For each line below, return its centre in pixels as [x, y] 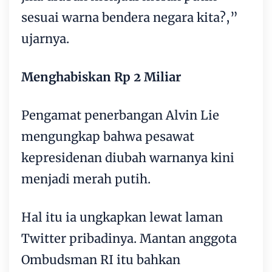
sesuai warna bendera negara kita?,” [130, 17]
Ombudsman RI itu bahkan [101, 259]
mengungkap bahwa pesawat [108, 136]
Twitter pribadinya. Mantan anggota [129, 238]
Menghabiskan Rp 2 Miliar [101, 76]
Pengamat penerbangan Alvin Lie [120, 115]
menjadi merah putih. [86, 178]
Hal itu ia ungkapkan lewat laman [122, 217]
